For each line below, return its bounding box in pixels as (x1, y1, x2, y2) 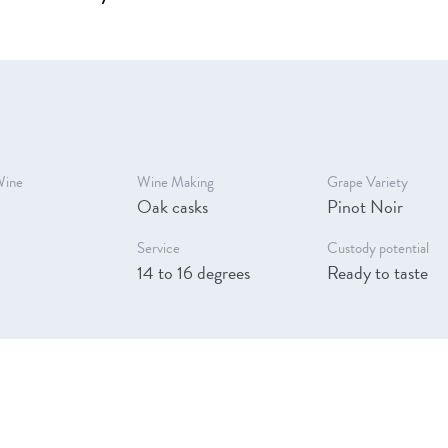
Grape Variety (327, 170, 409, 193)
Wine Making (136, 170, 214, 193)
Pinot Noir (327, 192, 404, 220)
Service (136, 236, 180, 259)
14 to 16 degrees (136, 258, 250, 286)
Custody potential (327, 236, 430, 259)
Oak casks (136, 192, 208, 220)
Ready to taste (327, 258, 429, 286)
